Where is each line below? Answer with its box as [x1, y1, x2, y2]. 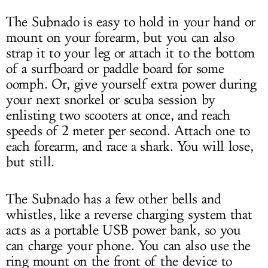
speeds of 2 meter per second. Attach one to [6, 123, 251, 140]
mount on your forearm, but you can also [6, 29, 234, 47]
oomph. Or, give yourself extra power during [6, 76, 257, 93]
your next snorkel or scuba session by [6, 92, 215, 109]
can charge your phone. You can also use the [6, 237, 251, 255]
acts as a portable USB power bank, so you [6, 222, 241, 239]
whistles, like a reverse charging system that [6, 206, 252, 224]
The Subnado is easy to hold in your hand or [6, 14, 256, 31]
